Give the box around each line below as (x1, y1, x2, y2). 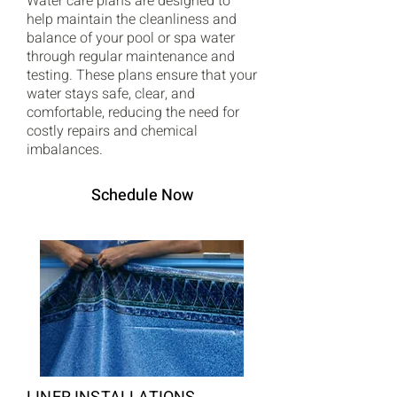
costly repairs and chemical (27, 121, 198, 142)
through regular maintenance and (27, 46, 235, 67)
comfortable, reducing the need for (27, 102, 239, 123)
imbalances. (27, 139, 103, 160)
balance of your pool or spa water (27, 27, 235, 49)
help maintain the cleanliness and (27, 9, 237, 30)
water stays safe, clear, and (27, 83, 195, 105)
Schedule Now (90, 183, 193, 207)
